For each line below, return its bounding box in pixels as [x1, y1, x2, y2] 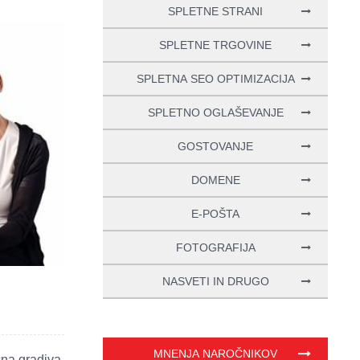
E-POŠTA [191, 207, 239, 220]
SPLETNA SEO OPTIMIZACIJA [136, 72, 295, 85]
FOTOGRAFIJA [175, 240, 256, 254]
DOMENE [190, 173, 240, 186]
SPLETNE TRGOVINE [159, 38, 272, 51]
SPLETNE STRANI [168, 4, 263, 18]
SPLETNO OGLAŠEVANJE [147, 105, 284, 119]
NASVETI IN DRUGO [162, 274, 269, 288]
